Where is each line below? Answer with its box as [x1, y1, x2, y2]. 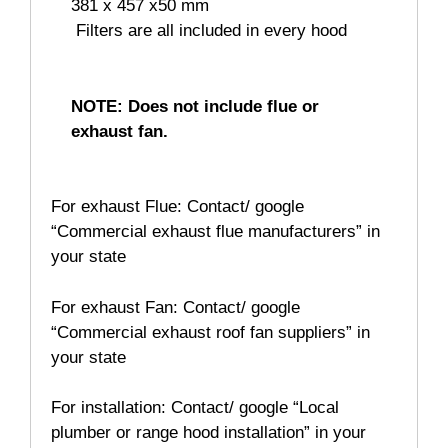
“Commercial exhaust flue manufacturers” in [51, 222, 380, 242]
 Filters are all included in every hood [71, 21, 347, 41]
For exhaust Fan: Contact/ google [51, 297, 300, 317]
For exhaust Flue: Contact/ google [51, 197, 304, 217]
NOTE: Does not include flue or [71, 96, 319, 116]
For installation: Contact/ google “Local [51, 398, 339, 418]
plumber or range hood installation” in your [51, 423, 366, 443]
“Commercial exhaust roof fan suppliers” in [51, 322, 370, 342]
